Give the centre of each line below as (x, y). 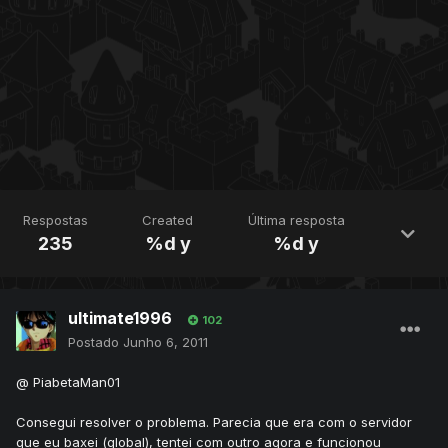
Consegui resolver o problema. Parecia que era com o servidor (214, 422)
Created (168, 220)
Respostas (56, 220)
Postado (95, 342)
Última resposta (296, 220)
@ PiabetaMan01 (68, 382)
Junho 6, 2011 (165, 342)
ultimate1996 (120, 318)
